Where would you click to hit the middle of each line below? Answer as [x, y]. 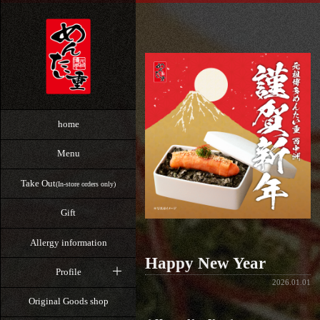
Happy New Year [205, 264]
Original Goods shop [68, 301]
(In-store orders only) [86, 184]
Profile [68, 271]
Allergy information [68, 242]
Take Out [38, 183]
